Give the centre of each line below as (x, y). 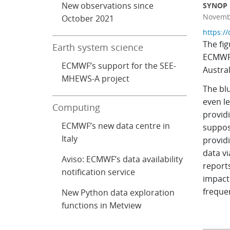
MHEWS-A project (96, 79)
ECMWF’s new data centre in (116, 126)
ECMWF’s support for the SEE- (119, 66)
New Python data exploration (118, 193)
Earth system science (98, 47)
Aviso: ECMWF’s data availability (122, 159)
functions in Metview (102, 205)
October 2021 (88, 18)
